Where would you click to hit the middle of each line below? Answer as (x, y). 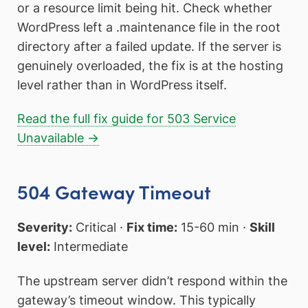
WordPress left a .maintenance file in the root (149, 27)
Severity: (45, 228)
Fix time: (152, 228)
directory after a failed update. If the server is (149, 46)
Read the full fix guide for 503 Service (126, 119)
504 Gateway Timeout (114, 191)
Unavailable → (58, 138)
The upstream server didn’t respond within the (152, 281)
